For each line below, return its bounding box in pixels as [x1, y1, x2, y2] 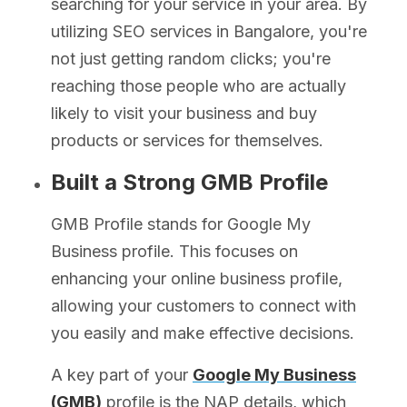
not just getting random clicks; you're [51, 48, 331, 68]
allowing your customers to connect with [51, 295, 356, 315]
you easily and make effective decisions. [51, 323, 359, 342]
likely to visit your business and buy [51, 103, 317, 123]
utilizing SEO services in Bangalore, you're [51, 21, 367, 41]
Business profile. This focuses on [51, 241, 298, 261]
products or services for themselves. [51, 130, 328, 150]
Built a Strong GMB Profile [51, 168, 328, 195]
